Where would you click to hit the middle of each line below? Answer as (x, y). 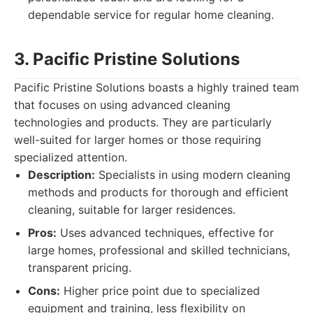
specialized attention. (71, 157)
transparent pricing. (80, 268)
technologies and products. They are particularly (143, 122)
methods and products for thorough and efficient (158, 192)
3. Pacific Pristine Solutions (127, 59)
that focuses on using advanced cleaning (122, 105)
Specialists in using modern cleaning (193, 175)
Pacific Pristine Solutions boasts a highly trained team (156, 87)
